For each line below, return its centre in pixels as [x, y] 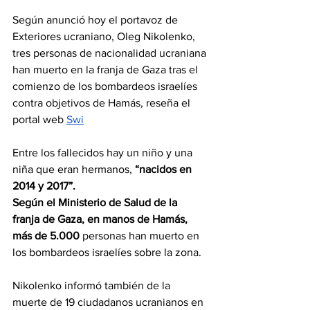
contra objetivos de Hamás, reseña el [103, 103]
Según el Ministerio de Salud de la [96, 203]
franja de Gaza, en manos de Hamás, [101, 219]
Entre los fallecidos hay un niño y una [104, 153]
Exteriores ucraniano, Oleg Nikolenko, [105, 37]
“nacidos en [165, 170]
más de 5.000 [47, 236]
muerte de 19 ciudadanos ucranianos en [109, 302]
